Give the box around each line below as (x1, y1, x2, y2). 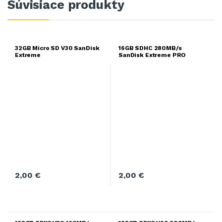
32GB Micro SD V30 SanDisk (14, 45, 100, 52)
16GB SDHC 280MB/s (118, 45, 182, 52)
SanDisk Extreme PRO (118, 52, 186, 59)
